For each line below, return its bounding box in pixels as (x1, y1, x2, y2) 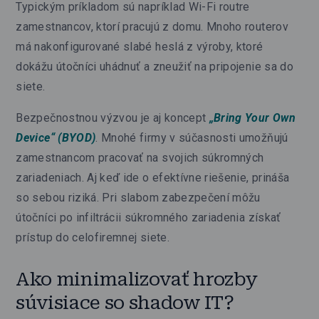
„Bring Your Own (209, 110, 296, 125)
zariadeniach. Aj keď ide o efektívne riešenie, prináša (16, 170, 290, 184)
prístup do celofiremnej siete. (16, 230, 169, 244)
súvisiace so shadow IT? (16, 291, 234, 313)
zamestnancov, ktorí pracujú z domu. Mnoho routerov (16, 19, 288, 33)
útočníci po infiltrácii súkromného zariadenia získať (16, 210, 281, 224)
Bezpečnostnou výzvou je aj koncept (16, 110, 209, 125)
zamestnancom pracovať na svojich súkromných (16, 150, 264, 164)
